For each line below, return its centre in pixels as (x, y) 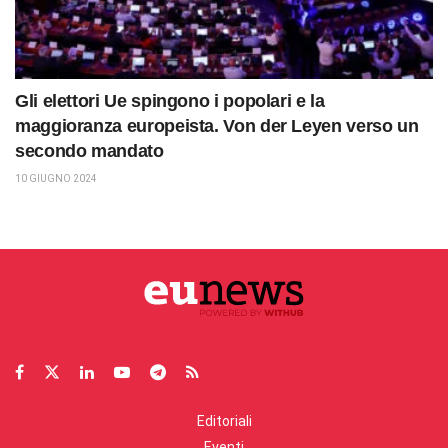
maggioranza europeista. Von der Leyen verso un (217, 126)
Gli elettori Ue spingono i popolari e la (170, 101)
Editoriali (224, 421)
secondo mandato (89, 151)
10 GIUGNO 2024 (56, 179)
